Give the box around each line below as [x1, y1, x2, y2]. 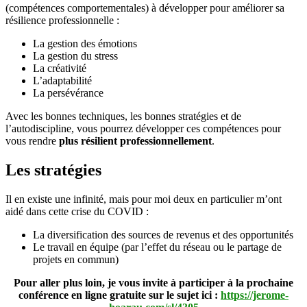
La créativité [33, 62, 86, 75]
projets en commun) [33, 253, 119, 265]
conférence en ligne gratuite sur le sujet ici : [19, 288, 221, 301]
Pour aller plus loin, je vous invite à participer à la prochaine [14, 276, 293, 288]
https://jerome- [221, 288, 288, 301]
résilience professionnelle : [5, 14, 119, 27]
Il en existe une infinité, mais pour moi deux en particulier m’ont [5, 193, 282, 205]
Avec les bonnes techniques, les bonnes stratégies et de [5, 110, 241, 123]
